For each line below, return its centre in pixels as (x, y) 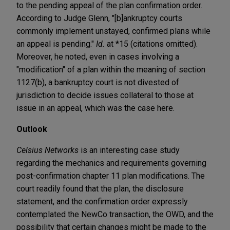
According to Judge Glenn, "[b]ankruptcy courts (99, 18)
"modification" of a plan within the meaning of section (111, 69)
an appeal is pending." (56, 44)
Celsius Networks (47, 150)
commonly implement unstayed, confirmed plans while (113, 31)
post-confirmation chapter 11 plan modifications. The (111, 176)
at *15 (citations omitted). (151, 44)
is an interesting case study (129, 150)
